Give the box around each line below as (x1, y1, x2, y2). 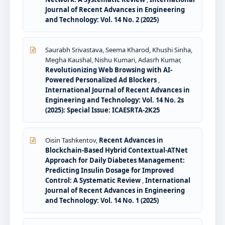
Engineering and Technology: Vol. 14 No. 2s (45, 95, 184, 104)
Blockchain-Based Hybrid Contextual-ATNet (45, 145, 188, 155)
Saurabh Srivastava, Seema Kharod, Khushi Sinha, (45, 45, 192, 54)
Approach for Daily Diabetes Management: (45, 155, 185, 165)
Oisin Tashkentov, (45, 135, 99, 145)
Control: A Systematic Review (45, 175, 142, 185)
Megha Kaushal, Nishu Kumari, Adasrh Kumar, (45, 55, 181, 64)
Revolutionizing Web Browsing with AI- (45, 65, 172, 74)
